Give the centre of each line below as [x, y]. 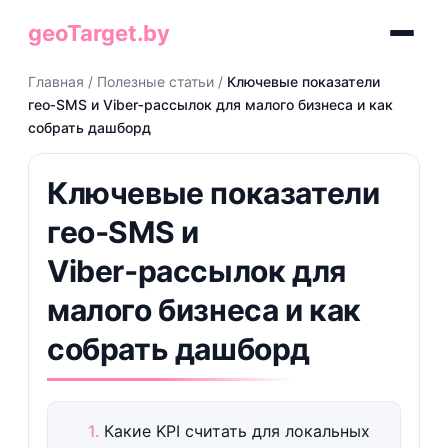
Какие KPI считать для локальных [236, 431]
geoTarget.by [99, 33]
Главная [55, 81]
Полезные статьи [155, 81]
